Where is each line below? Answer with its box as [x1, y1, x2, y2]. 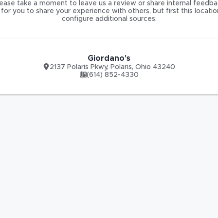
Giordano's [88, 54, 130, 62]
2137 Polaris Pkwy [50, 64, 107, 71]
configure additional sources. [61, 16, 157, 22]
